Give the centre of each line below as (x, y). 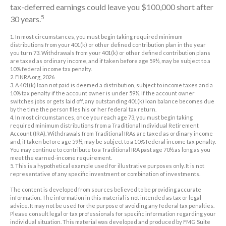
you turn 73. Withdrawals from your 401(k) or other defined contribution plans (110, 53)
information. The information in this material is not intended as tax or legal (106, 198)
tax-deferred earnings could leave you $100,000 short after (112, 7)
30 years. (25, 19)
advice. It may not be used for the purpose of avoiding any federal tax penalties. (112, 206)
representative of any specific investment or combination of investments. (105, 174)
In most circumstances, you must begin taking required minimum (99, 37)
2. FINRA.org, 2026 (32, 77)
